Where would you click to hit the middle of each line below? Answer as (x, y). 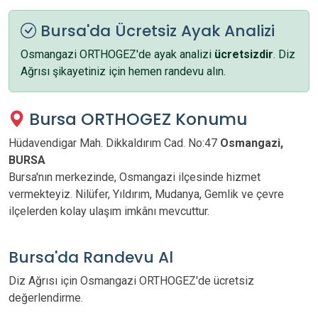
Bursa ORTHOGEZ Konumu (136, 119)
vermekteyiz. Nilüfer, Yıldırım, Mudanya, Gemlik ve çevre (146, 194)
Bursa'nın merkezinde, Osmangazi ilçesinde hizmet (135, 177)
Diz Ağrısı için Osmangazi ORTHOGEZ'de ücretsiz (131, 281)
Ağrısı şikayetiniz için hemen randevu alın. (123, 71)
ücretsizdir (244, 54)
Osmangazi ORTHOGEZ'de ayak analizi (117, 54)
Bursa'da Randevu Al (91, 257)
